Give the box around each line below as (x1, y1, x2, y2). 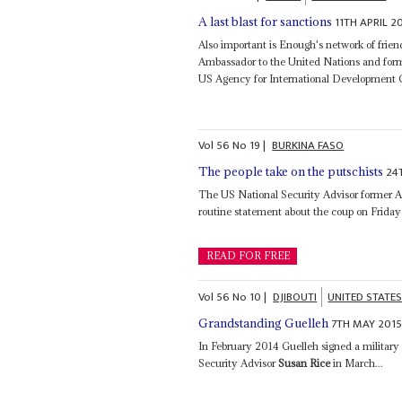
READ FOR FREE (205, 249, 290, 263)
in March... (330, 355, 384, 370)
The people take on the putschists (198, 163, 384, 180)
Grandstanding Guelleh (198, 314, 329, 331)
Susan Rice (278, 355, 331, 370)
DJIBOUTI (273, 286, 318, 307)
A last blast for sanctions (198, 13, 333, 30)
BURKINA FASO (272, 135, 345, 156)
